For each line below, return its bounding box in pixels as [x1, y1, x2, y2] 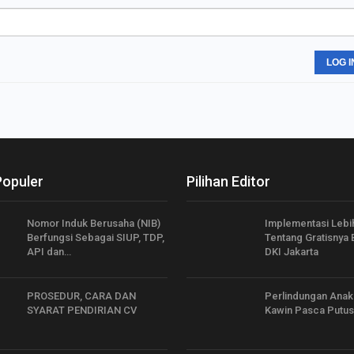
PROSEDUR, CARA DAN [27, 289, 136, 302]
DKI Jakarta [265, 246, 318, 258]
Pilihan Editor [186, 173, 270, 190]
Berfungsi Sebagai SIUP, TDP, [27, 232, 164, 243]
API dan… [27, 246, 71, 258]
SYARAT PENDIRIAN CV [27, 303, 137, 316]
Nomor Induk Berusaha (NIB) [27, 217, 160, 229]
